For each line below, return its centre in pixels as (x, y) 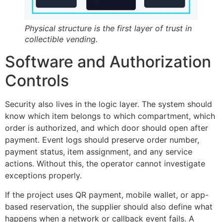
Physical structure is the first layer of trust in (108, 28)
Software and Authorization (108, 62)
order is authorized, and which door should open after (107, 128)
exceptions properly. (43, 176)
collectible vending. (61, 39)
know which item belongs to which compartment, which (110, 116)
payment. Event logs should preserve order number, (102, 140)
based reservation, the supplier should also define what (109, 206)
